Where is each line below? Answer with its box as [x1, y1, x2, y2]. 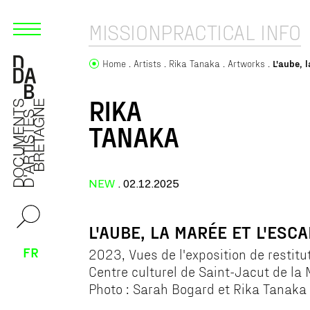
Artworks [228, 57, 265, 69]
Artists [134, 57, 161, 69]
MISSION [89, 19, 161, 44]
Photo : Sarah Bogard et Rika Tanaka [89, 280, 307, 297]
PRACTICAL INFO [161, 19, 301, 44]
